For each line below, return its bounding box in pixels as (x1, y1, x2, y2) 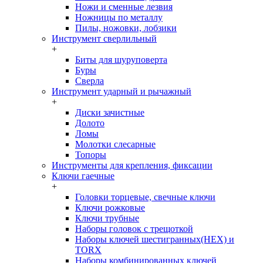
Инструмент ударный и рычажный (52, 86, 191, 96)
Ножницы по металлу (75, 12, 163, 22)
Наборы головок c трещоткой (75, 224, 193, 234)
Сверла (75, 76, 104, 86)
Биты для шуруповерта (75, 55, 167, 65)
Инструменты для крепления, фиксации (52, 160, 213, 170)
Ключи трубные (75, 213, 139, 223)
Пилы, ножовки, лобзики (75, 23, 177, 33)
